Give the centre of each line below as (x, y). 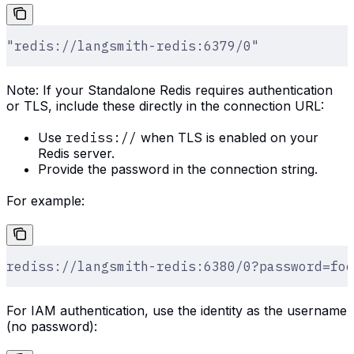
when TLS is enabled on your (228, 137)
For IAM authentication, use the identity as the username (177, 310)
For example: (45, 200)
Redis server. (76, 153)
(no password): (52, 326)
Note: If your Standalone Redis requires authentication (169, 90)
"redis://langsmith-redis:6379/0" (133, 45)
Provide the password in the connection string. (178, 169)
